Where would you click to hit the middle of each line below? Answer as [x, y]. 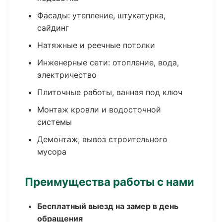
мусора [52, 152]
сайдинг [53, 28]
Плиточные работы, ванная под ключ [110, 92]
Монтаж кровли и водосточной [99, 110]
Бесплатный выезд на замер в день [108, 206]
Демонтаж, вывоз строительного [102, 139]
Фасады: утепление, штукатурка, [101, 15]
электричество [67, 75]
